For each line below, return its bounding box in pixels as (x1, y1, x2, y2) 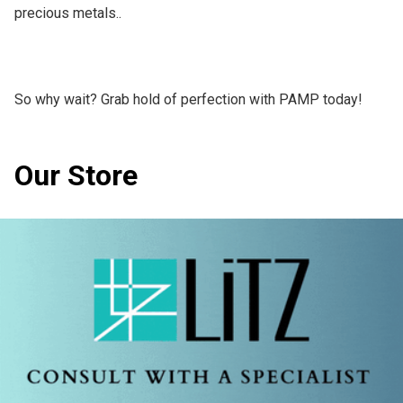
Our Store (14, 157, 138, 193)
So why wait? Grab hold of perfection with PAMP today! (14, 90, 363, 108)
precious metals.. (14, 4, 121, 22)
